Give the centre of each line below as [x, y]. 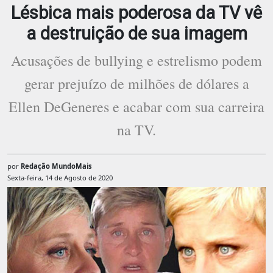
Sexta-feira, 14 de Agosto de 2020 [60, 177]
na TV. [136, 130]
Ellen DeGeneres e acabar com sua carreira [136, 107]
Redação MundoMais [56, 166]
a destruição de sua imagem [136, 34]
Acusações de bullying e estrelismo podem [136, 61]
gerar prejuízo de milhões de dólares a [136, 84]
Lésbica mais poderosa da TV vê [136, 13]
